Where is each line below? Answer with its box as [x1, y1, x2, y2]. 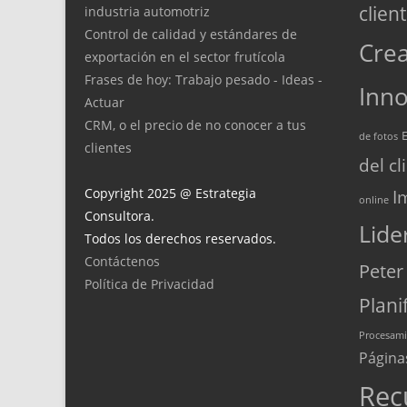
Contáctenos [84, 252, 160, 270]
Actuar [84, 93, 124, 111]
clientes [84, 138, 132, 156]
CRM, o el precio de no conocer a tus [84, 115, 306, 134]
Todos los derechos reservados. [84, 229, 276, 247]
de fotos [358, 129, 398, 143]
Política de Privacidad [84, 274, 214, 293]
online [358, 193, 389, 206]
